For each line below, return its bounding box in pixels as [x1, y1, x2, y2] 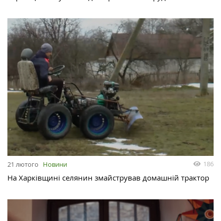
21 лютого [7, 160, 38, 169]
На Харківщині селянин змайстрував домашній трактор [7, 173, 209, 183]
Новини [43, 160, 67, 169]
